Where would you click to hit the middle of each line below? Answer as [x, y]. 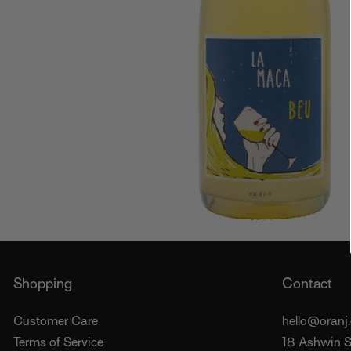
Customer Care [56, 321]
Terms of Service [58, 342]
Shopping [43, 284]
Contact [307, 284]
